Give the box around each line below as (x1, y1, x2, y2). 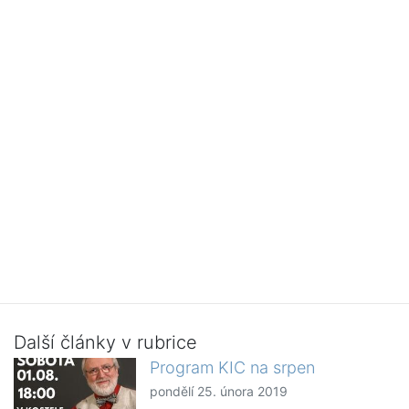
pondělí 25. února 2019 (150, 383, 288, 400)
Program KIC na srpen (150, 358, 316, 378)
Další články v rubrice (14, 331, 197, 354)
